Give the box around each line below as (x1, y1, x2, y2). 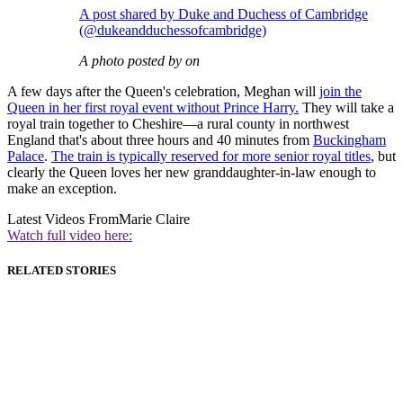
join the (319, 84, 362, 100)
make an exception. (7, 181, 117, 197)
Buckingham (313, 132, 386, 148)
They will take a (299, 100, 394, 116)
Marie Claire (119, 211, 190, 228)
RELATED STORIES (7, 264, 116, 278)
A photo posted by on (79, 53, 200, 69)
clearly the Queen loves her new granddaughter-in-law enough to (7, 165, 376, 181)
